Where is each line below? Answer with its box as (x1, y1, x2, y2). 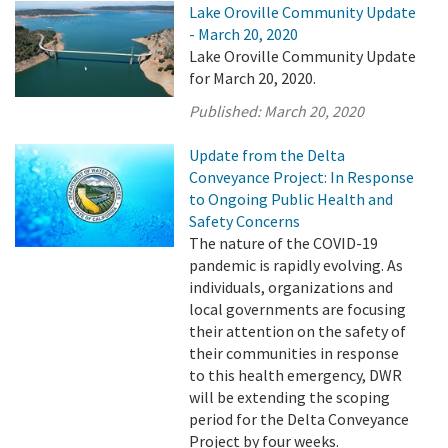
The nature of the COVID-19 (189, 233, 379, 253)
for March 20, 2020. (189, 68, 317, 88)
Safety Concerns (189, 211, 301, 231)
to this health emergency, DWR (189, 365, 403, 385)
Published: (189, 101, 265, 121)
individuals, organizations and (189, 277, 394, 297)
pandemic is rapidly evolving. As (189, 255, 404, 275)
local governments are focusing (189, 299, 407, 319)
